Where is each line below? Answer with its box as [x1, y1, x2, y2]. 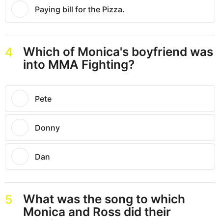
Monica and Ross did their [23, 204, 171, 219]
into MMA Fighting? [23, 56, 135, 72]
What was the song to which [23, 191, 185, 206]
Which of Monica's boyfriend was [23, 44, 213, 59]
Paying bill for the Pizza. [35, 4, 125, 14]
